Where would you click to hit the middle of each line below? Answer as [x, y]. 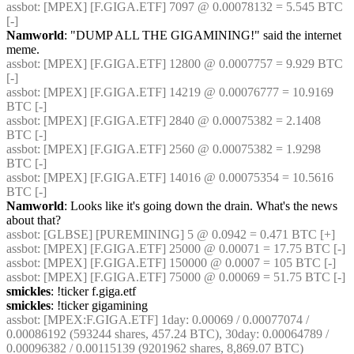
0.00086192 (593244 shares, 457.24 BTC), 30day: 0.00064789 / [168, 334]
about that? [34, 220]
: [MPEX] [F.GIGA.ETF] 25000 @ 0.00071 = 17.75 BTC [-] [191, 249]
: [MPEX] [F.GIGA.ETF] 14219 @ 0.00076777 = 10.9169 [185, 92]
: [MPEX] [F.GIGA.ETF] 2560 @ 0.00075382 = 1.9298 [179, 149]
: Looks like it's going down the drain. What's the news [201, 206]
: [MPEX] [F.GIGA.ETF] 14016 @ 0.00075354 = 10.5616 [185, 177]
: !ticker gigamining [99, 305]
